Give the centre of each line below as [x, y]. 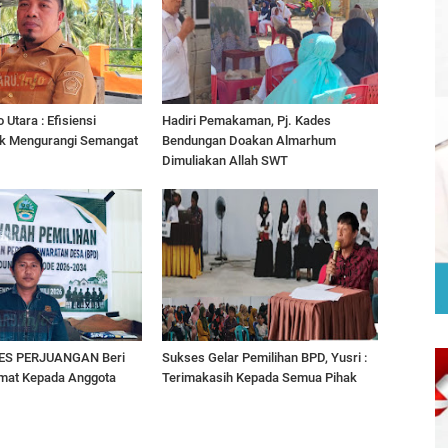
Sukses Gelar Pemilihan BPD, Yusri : [264, 357]
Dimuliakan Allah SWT [225, 161]
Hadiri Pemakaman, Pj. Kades [246, 121]
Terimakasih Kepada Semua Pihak [259, 377]
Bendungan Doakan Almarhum [249, 141]
